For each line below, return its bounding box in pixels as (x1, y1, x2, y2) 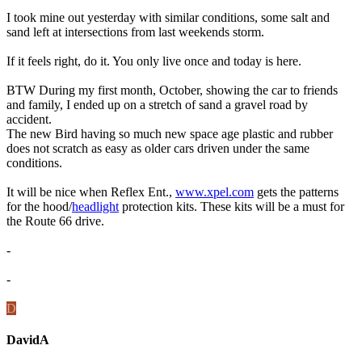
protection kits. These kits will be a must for (119, 199, 344, 213)
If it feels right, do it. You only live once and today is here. (6, 53, 301, 68)
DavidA (6, 332, 49, 347)
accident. (6, 112, 52, 126)
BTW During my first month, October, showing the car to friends (6, 82, 338, 97)
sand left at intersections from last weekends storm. (6, 24, 264, 39)
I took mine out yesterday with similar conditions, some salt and (6, 10, 330, 24)
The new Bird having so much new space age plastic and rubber (6, 126, 333, 141)
